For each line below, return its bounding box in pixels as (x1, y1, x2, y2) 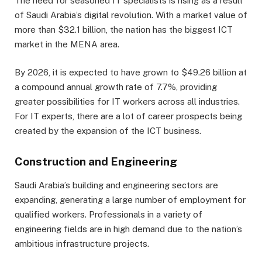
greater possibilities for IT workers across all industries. (15, 96, 240, 106)
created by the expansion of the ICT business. (15, 125, 204, 136)
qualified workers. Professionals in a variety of (15, 209, 202, 220)
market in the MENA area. (15, 39, 119, 49)
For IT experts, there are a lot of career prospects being (15, 111, 242, 121)
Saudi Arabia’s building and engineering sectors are (15, 180, 218, 191)
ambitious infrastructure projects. (15, 239, 149, 249)
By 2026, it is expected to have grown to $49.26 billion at (15, 67, 247, 77)
